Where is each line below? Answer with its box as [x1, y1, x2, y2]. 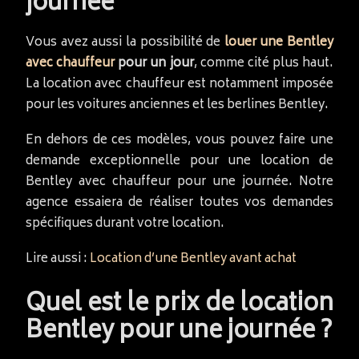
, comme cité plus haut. [193, 52, 333, 75]
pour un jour [115, 52, 194, 75]
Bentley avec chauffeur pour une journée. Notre [26, 171, 333, 193]
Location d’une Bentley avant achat [90, 248, 296, 270]
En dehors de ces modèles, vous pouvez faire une [26, 129, 333, 151]
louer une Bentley [224, 31, 333, 54]
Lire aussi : [26, 248, 90, 270]
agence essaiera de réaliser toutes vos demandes [26, 192, 333, 214]
